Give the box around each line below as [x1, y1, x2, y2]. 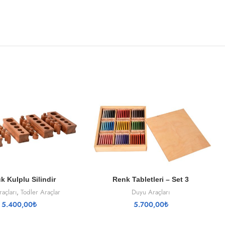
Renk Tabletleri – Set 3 [113, 175, 189, 184]
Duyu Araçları [132, 187, 170, 197]
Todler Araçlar [20, 187, 60, 197]
